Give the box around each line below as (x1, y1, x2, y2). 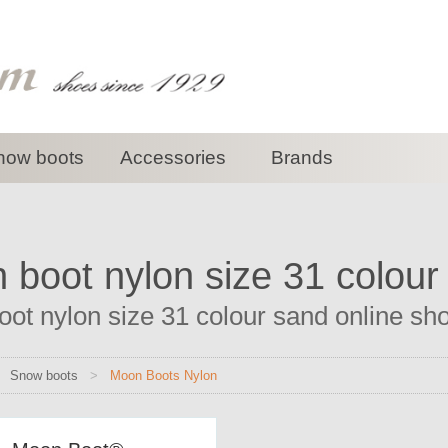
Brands (270, 147, 333, 168)
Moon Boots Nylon (109, 368, 217, 383)
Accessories (119, 147, 226, 168)
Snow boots (9, 368, 78, 383)
